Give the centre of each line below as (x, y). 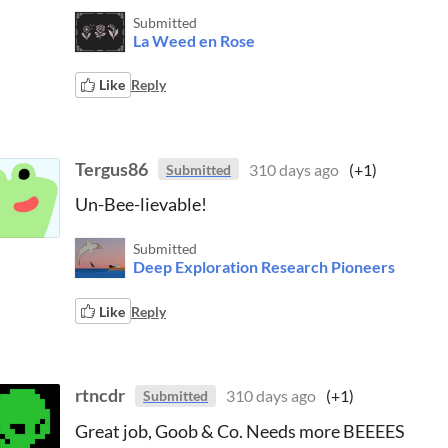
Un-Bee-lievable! (141, 204)
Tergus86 (111, 168)
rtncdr (100, 395)
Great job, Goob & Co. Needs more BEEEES (240, 430)
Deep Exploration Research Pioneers (264, 266)
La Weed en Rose (194, 40)
